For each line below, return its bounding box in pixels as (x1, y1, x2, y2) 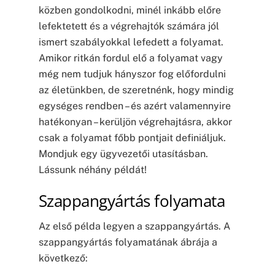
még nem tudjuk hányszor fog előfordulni (38, 68, 226, 80)
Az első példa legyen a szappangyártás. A (38, 220, 230, 233)
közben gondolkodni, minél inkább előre (38, 4, 221, 16)
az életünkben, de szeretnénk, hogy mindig (38, 83, 234, 96)
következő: (38, 252, 88, 265)
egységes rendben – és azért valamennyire (38, 99, 231, 112)
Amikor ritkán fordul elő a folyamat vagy (38, 52, 223, 64)
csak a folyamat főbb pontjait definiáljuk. (38, 131, 226, 144)
